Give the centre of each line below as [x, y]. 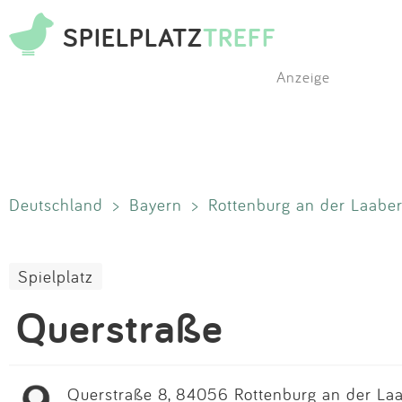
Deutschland [56, 205]
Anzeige [303, 77]
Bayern [156, 205]
